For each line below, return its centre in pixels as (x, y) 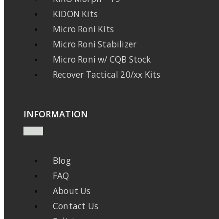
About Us (72, 191)
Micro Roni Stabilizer (95, 44)
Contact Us (76, 206)
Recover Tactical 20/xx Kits (107, 75)
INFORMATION (56, 114)
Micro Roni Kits (83, 29)
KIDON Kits (75, 14)
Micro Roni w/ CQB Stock (102, 60)
